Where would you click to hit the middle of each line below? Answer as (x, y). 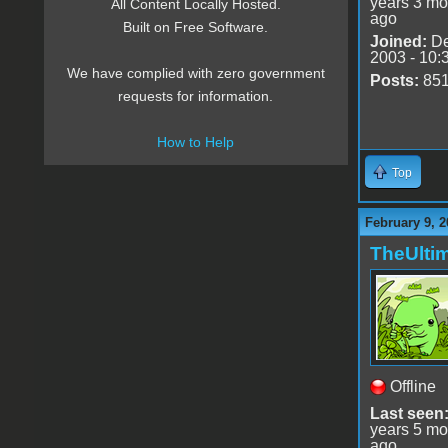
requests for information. (196, 96)
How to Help (196, 142)
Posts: (394, 80)
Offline (412, 386)
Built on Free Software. (196, 27)
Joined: (398, 41)
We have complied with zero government (195, 73)
